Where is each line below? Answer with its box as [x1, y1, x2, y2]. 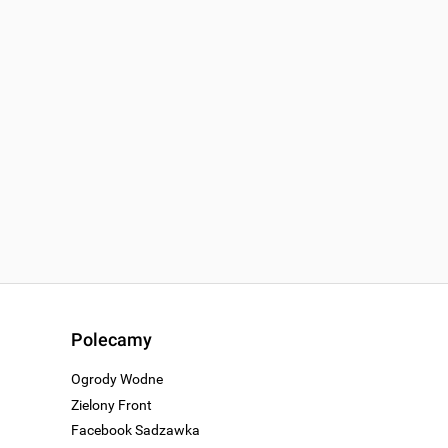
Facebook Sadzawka [71, 422, 200, 439]
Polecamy [71, 329, 152, 351]
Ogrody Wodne [71, 370, 163, 387]
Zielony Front [71, 396, 152, 413]
